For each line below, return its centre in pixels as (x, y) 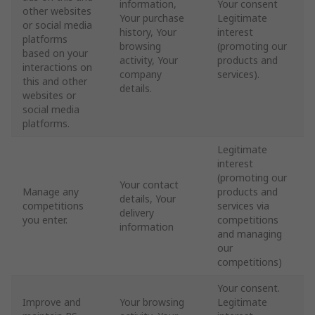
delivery (137, 213)
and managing (250, 234)
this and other (55, 81)
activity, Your (149, 60)
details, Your (148, 199)
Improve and (52, 302)
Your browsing (152, 302)
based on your (55, 53)
